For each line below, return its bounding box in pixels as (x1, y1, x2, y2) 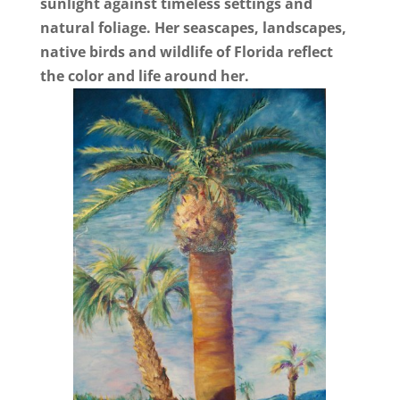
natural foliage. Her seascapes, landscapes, (39, 17, 346, 37)
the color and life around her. (39, 65, 249, 86)
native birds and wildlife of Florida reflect (39, 41, 333, 62)
